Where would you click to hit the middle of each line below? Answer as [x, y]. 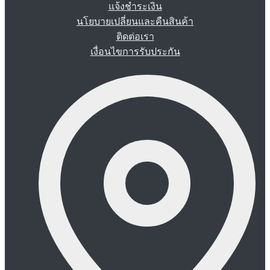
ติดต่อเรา [135, 36]
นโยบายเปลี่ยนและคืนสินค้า [135, 21]
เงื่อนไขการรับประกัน [135, 51]
